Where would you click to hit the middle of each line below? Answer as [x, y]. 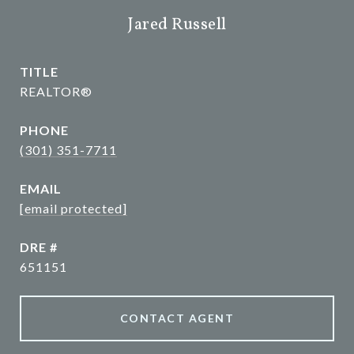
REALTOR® [56, 91]
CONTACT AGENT [177, 318]
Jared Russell [177, 25]
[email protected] [73, 208]
